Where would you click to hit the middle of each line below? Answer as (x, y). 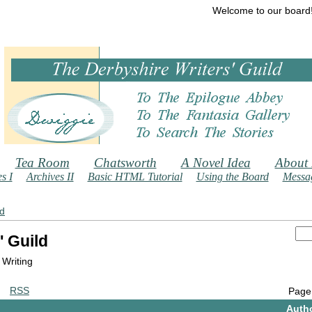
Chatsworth (125, 163)
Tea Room (42, 163)
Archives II (50, 177)
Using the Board (232, 177)
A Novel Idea (216, 163)
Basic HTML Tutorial (135, 177)
